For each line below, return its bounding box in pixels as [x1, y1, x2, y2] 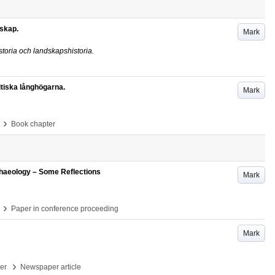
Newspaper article [20, 263, 81, 271]
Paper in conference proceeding [11, 204, 118, 213]
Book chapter [11, 120, 55, 128]
